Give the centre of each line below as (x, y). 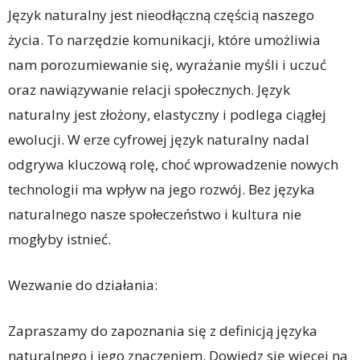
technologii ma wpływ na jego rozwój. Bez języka (162, 189)
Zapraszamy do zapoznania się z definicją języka (163, 330)
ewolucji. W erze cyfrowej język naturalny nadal (159, 139)
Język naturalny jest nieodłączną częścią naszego (161, 14)
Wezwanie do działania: (83, 284)
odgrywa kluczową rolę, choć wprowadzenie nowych (173, 164)
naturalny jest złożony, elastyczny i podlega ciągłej (167, 114)
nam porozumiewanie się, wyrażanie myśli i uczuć (167, 64)
